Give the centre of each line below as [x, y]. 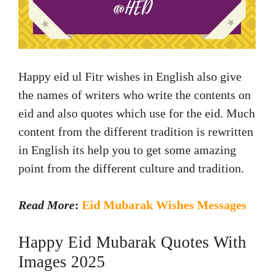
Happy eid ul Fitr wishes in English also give [130, 76]
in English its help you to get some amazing [127, 150]
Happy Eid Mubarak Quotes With [132, 242]
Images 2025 [62, 261]
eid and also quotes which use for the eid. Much [137, 113]
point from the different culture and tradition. [131, 168]
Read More [46, 205]
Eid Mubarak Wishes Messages [164, 205]
